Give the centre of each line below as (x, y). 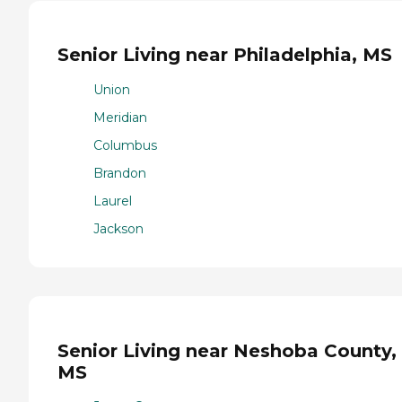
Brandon (120, 174)
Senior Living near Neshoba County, (227, 350)
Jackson (118, 229)
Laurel (113, 201)
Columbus (125, 146)
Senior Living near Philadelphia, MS (225, 55)
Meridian (120, 118)
